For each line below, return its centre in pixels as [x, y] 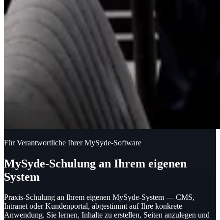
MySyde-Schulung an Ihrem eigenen [95, 163]
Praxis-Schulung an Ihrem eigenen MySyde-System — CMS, [99, 197]
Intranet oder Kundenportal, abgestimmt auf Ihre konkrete [93, 206]
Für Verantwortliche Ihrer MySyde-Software [73, 143]
